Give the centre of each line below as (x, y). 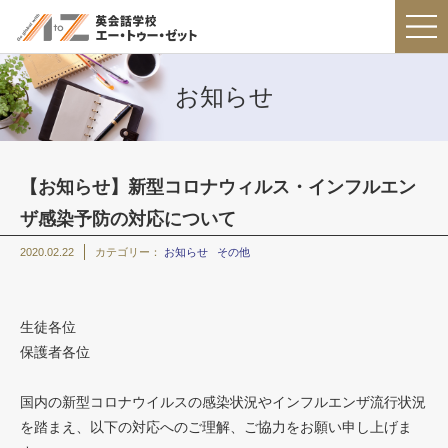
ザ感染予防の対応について (128, 218)
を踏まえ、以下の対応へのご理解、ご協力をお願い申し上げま (216, 426)
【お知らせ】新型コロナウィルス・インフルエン (218, 186)
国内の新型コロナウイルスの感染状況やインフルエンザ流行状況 (223, 401)
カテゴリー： (129, 251)
